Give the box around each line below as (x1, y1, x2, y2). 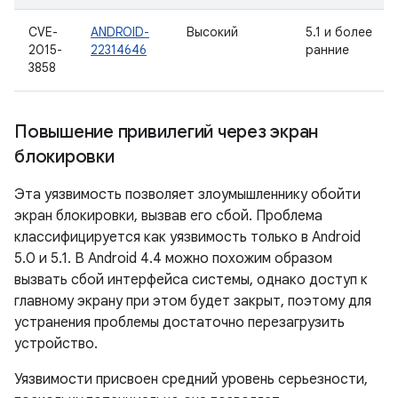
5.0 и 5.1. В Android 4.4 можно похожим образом (14, 250, 332, 267)
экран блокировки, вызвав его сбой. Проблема (14, 207, 322, 225)
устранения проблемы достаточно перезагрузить (14, 314, 345, 331)
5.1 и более (306, 24, 372, 40)
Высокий (187, 24, 238, 40)
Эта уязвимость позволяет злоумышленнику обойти (14, 186, 361, 203)
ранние (306, 42, 349, 58)
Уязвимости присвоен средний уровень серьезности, (14, 370, 368, 388)
